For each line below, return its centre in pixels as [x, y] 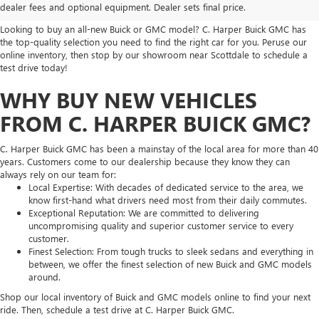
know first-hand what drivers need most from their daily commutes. [168, 199]
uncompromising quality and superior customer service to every [161, 225]
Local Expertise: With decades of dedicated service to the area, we [166, 187]
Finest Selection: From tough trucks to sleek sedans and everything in [171, 251]
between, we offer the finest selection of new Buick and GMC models [170, 263]
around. [45, 276]
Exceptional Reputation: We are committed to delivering [144, 212]
